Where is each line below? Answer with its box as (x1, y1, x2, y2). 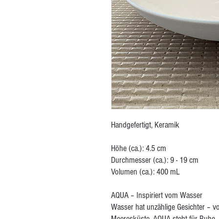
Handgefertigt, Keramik (111, 120, 179, 130)
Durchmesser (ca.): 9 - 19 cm (111, 155, 198, 165)
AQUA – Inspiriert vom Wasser (111, 190, 202, 200)
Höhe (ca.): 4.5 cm (111, 143, 166, 153)
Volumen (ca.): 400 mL (111, 167, 180, 177)
